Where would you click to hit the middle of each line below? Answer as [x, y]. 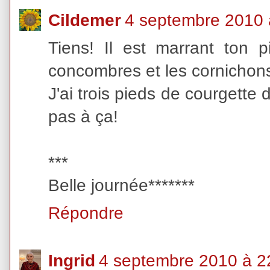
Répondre [86, 213]
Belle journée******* [121, 186]
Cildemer [85, 20]
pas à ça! [83, 117]
